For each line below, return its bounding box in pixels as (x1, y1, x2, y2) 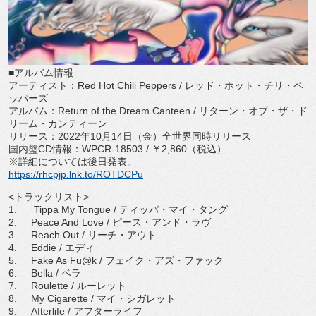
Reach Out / (31, 229, 87, 241)
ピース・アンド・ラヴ (112, 217, 211, 228)
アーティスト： (8, 80, 78, 91)
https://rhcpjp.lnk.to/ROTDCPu (8, 169, 143, 180)
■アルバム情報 (8, 67, 73, 78)
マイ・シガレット (97, 293, 176, 304)
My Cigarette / (31, 293, 97, 304)
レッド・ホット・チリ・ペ (185, 80, 303, 91)
